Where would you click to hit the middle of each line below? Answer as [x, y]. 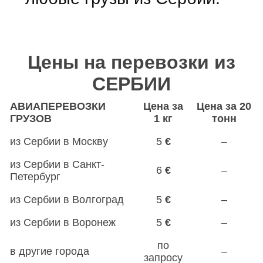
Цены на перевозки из [131, 62]
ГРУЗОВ [31, 118]
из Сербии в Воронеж [63, 222]
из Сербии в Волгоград [67, 199]
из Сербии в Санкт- [57, 164]
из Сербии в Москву [59, 141]
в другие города [50, 251]
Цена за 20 [224, 106]
